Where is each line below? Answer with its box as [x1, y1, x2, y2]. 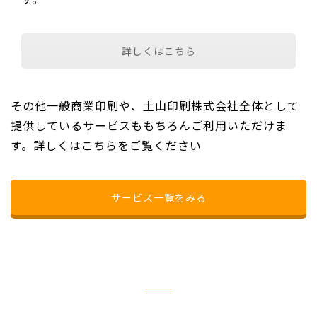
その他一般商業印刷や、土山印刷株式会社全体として [11, 97, 299, 115]
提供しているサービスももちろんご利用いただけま [11, 117, 287, 134]
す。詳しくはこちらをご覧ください [11, 137, 202, 154]
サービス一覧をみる [110, 190, 207, 205]
